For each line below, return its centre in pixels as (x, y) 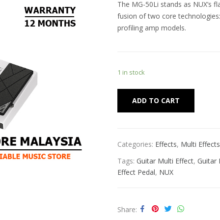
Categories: (136, 144)
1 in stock (131, 72)
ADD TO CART (156, 100)
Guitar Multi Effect (165, 161)
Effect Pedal (136, 172)
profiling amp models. (152, 28)
